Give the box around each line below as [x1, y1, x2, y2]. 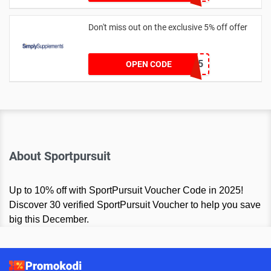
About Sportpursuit [9, 148, 111, 163]
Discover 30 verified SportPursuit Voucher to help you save [9, 199, 261, 210]
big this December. [9, 214, 89, 224]
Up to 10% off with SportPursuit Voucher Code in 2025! [9, 184, 243, 195]
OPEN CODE [126, 59, 172, 69]
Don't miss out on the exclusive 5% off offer [88, 22, 247, 32]
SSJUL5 [168, 57, 203, 70]
